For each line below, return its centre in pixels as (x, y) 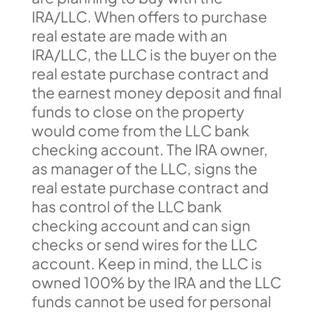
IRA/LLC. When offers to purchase (149, 16)
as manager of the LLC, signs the (144, 168)
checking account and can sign (141, 225)
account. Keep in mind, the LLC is (147, 263)
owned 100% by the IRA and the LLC (156, 282)
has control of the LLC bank (127, 206)
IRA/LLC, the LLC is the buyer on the (154, 54)
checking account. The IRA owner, (149, 149)
